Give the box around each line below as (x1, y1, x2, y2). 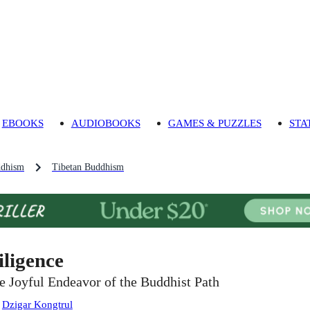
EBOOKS (1, 117, 44, 129)
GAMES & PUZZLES (167, 117, 262, 129)
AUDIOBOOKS (71, 117, 140, 129)
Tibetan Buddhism (52, 162, 124, 173)
